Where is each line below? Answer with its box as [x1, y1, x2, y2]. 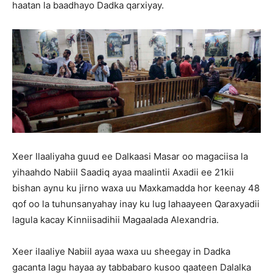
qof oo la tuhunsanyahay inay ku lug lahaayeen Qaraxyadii [12, 198, 260, 210]
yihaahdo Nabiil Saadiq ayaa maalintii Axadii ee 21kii [12, 166, 234, 179]
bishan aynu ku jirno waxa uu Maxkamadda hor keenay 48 [12, 182, 260, 194]
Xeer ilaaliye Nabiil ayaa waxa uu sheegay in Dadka [12, 246, 230, 258]
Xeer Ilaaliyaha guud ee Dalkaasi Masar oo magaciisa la [12, 151, 248, 163]
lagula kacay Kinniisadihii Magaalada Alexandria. [12, 214, 219, 226]
